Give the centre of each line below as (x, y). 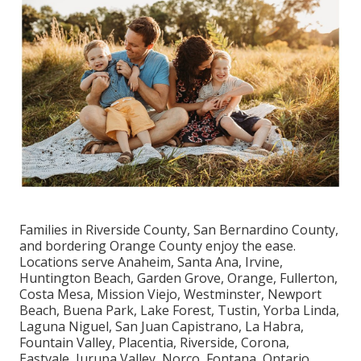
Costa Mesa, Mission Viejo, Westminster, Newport (170, 295)
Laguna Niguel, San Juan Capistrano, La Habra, (162, 327)
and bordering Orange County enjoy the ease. (158, 246)
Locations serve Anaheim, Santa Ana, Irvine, (151, 262)
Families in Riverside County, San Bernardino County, (179, 230)
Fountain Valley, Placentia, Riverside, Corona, (154, 343)
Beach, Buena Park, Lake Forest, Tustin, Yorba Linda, (179, 311)
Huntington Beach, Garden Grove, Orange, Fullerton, (178, 278)
